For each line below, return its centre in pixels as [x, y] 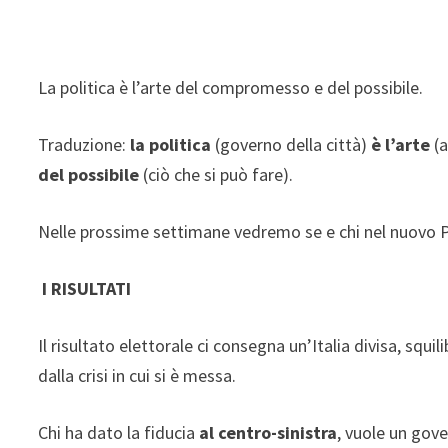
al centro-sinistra [268, 432]
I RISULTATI [87, 288]
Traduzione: [84, 144]
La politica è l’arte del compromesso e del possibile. [231, 87]
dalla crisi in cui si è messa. [137, 375]
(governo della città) [293, 144]
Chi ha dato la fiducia [119, 432]
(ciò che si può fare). [218, 174]
